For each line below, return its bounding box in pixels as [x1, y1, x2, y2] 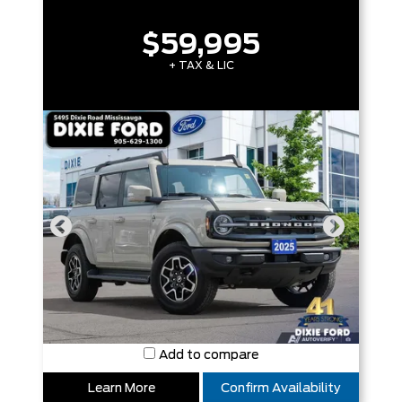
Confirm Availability [221, 382, 341, 395]
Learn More [87, 382, 155, 395]
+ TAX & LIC [168, 60, 234, 71]
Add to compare [159, 349, 258, 362]
